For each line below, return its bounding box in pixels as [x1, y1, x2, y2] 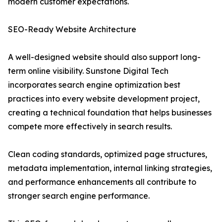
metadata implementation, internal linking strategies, [8, 163, 212, 173]
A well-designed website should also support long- [8, 52, 201, 62]
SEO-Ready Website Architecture [8, 24, 136, 35]
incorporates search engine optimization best [8, 80, 180, 90]
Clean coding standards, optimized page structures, [8, 149, 207, 160]
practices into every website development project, [8, 94, 200, 104]
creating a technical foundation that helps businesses [8, 108, 212, 118]
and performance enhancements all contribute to [8, 177, 196, 187]
